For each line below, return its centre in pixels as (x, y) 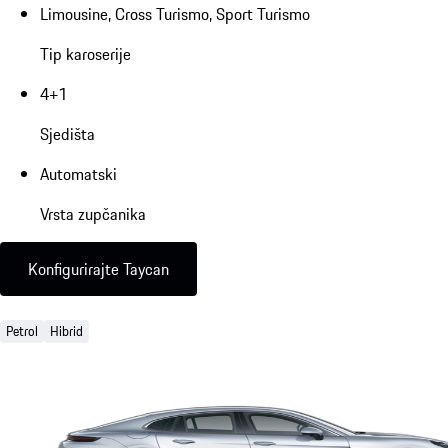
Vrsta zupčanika (93, 213)
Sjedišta (67, 133)
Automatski (78, 173)
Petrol (22, 330)
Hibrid (66, 330)
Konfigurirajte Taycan (98, 268)
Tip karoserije (85, 53)
